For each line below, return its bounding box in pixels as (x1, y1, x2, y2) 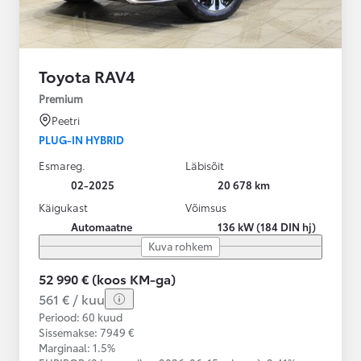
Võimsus (185, 199, 226, 214)
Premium (39, 90, 83, 106)
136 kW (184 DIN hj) (218, 218, 316, 234)
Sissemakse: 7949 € (39, 324, 135, 339)
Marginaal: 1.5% (39, 339, 115, 355)
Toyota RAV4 (39, 64, 135, 87)
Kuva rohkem (148, 238, 213, 253)
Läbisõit (185, 157, 224, 172)
